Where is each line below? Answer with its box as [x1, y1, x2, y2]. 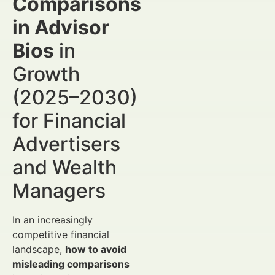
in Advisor [12, 15, 109, 39]
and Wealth [12, 155, 117, 179]
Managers [12, 179, 106, 203]
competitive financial [12, 228, 109, 241]
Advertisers [12, 132, 120, 156]
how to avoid [65, 243, 126, 255]
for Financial [12, 109, 126, 133]
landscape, [12, 243, 65, 255]
